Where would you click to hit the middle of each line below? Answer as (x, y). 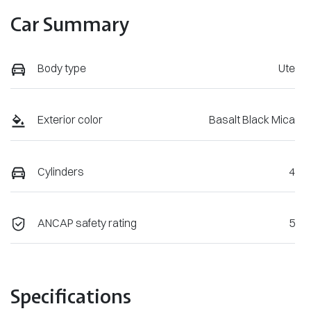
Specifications (71, 296)
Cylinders (61, 171)
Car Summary (70, 24)
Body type (62, 68)
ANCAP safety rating (87, 222)
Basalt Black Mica (252, 120)
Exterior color (70, 120)
